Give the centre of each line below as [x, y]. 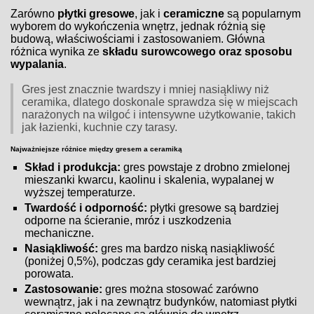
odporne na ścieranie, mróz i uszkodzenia [128, 220]
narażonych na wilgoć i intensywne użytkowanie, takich [159, 114]
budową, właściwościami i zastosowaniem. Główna [138, 39]
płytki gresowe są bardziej [213, 207]
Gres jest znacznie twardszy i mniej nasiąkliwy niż [146, 89]
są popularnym [263, 13]
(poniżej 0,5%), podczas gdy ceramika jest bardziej [151, 261]
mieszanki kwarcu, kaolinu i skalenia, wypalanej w [150, 179]
